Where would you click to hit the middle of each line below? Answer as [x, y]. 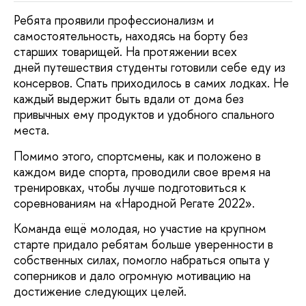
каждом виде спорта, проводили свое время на [142, 171]
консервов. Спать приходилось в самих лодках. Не [151, 83]
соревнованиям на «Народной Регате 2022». [134, 203]
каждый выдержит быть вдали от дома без [129, 99]
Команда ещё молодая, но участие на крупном [140, 229]
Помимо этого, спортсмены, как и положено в [137, 156]
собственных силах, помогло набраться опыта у [142, 260]
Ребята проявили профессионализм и [114, 20]
